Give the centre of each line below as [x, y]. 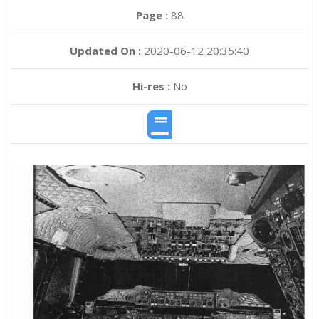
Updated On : [105, 51]
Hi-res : [151, 86]
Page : [153, 15]
